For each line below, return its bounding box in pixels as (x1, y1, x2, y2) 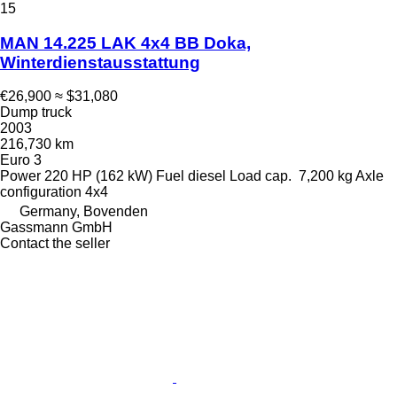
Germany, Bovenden (19, 204, 148, 220)
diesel (188, 168, 226, 184)
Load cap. (230, 168, 292, 184)
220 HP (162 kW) (44, 168, 152, 184)
